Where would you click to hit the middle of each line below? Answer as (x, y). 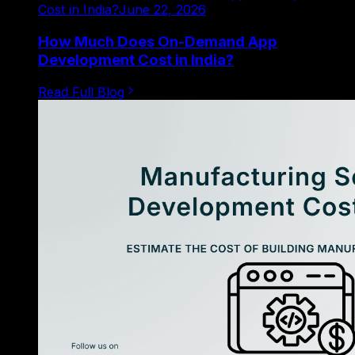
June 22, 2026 (162, 10)
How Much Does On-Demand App (158, 42)
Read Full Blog (81, 92)
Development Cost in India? (136, 60)
